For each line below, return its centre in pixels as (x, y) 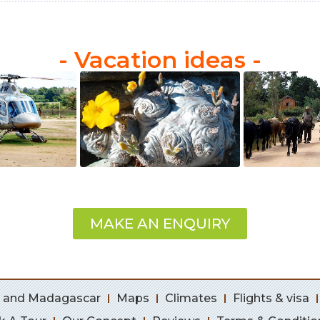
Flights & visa (271, 298)
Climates (191, 298)
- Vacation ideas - (160, 59)
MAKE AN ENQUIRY (160, 223)
